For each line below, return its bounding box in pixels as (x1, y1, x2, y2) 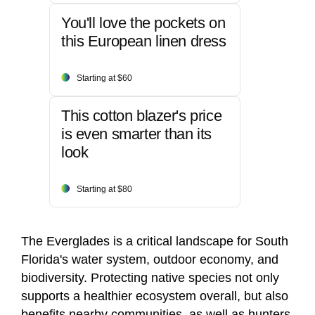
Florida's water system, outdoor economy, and (21, 252, 278, 267)
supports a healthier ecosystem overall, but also (21, 289, 288, 304)
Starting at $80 (77, 184, 132, 195)
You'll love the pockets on (61, 14, 226, 32)
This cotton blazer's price (61, 107, 222, 125)
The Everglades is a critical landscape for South (21, 234, 288, 249)
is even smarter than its (61, 125, 212, 143)
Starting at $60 (77, 73, 132, 84)
